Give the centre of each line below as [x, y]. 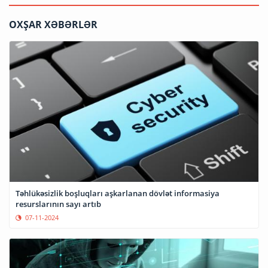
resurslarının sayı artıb [58, 204]
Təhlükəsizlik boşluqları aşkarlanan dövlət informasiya [118, 193]
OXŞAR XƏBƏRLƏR [53, 24]
